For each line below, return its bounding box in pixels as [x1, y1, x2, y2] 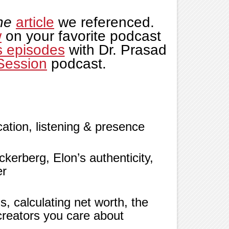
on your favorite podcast [6, 28, 161, 44]
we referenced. [58, 14, 154, 30]
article [16, 14, 54, 30]
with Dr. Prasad [68, 41, 167, 58]
